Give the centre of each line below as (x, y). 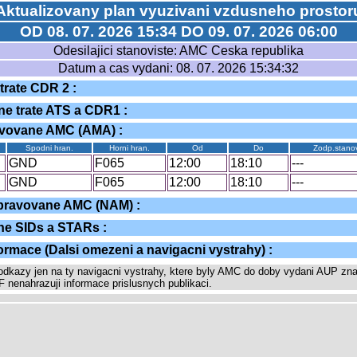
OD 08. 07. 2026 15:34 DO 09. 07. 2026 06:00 (178, 31)
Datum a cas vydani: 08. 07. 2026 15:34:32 (178, 68)
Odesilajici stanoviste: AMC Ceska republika (178, 51)
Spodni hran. (49, 148)
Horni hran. (129, 148)
